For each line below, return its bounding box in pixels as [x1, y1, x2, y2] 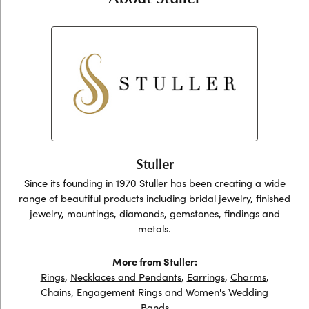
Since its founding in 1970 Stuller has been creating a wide [23, 176, 286, 190]
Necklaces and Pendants [70, 270, 181, 283]
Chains [41, 285, 71, 299]
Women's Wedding [186, 285, 268, 299]
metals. [138, 221, 171, 235]
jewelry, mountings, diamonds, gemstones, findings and [29, 206, 280, 220]
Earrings [186, 270, 225, 283]
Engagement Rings [77, 285, 162, 299]
